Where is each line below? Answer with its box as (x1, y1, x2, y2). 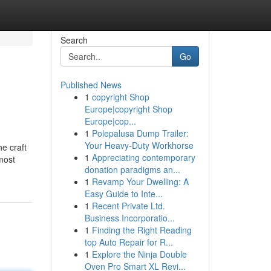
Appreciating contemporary (91, 151, 195, 163)
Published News (60, 79, 122, 91)
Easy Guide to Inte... (84, 188, 163, 200)
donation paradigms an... (84, 163, 180, 175)
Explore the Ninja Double (91, 248, 187, 260)
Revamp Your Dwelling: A (91, 175, 189, 188)
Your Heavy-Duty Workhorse (84, 139, 194, 151)
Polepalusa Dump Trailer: (91, 127, 189, 139)
